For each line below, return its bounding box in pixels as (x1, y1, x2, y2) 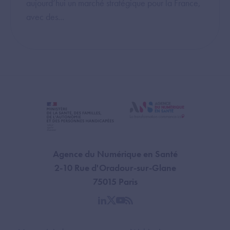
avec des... (26, 11, 64, 23)
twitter (110, 200, 132, 212)
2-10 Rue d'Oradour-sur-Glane (54, 161, 176, 174)
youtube (120, 200, 148, 212)
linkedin (101, 200, 129, 212)
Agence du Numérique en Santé (52, 147, 178, 160)
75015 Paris (92, 175, 138, 187)
